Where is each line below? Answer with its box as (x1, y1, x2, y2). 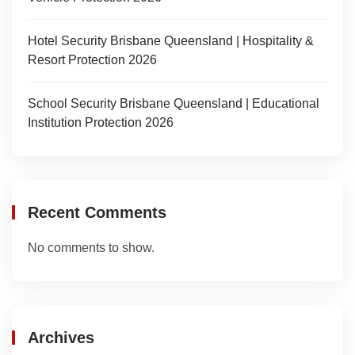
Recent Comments (28, 204, 166, 221)
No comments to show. (28, 241, 155, 254)
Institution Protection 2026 (28, 116, 174, 129)
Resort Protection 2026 (28, 53, 157, 67)
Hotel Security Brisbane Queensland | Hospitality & (28, 34, 314, 48)
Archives (28, 329, 94, 346)
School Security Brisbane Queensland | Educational (28, 97, 319, 110)
